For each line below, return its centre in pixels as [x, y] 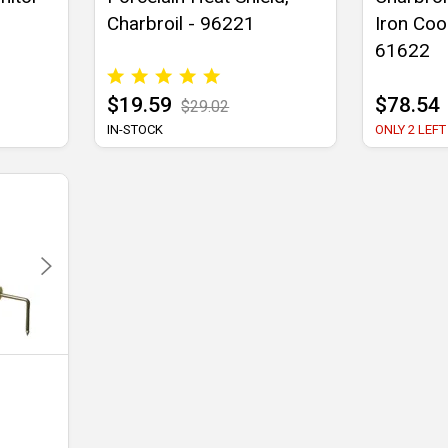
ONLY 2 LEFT [410, 130]
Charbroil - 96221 [181, 24]
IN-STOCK [135, 130]
